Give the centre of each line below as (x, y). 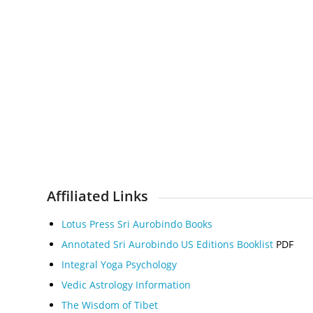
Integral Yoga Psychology (119, 265)
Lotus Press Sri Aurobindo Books (137, 224)
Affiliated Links (97, 196)
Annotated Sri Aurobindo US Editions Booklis (166, 245)
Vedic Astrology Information (126, 285)
